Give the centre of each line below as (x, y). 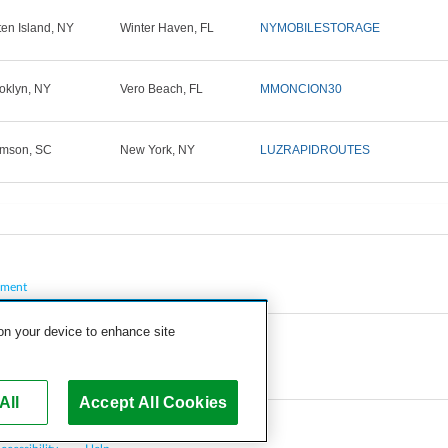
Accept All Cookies (153, 402)
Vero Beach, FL (161, 89)
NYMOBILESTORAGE (320, 28)
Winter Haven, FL (167, 28)
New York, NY (157, 150)
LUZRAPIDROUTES (315, 150)
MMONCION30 (301, 89)
